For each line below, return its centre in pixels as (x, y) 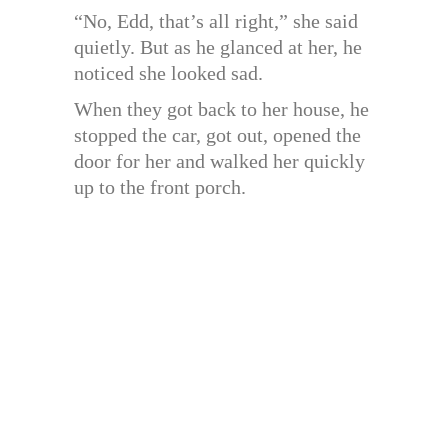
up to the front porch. (160, 187)
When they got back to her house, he (221, 109)
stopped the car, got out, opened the (217, 135)
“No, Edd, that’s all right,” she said (216, 21)
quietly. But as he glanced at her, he (218, 47)
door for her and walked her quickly (219, 161)
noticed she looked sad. (168, 73)
